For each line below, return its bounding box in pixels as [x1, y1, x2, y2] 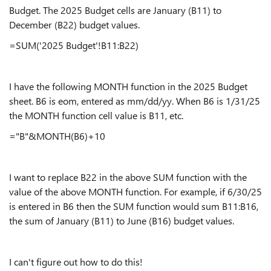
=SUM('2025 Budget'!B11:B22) [9, 39, 139, 51]
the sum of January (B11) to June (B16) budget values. [9, 214, 244, 227]
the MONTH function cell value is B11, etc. [9, 109, 198, 122]
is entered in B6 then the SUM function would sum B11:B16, [9, 200, 258, 212]
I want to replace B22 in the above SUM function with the [9, 171, 247, 183]
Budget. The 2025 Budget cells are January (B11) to [9, 4, 221, 16]
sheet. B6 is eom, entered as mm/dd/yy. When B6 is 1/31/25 [9, 94, 260, 107]
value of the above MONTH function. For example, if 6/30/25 [9, 185, 262, 198]
